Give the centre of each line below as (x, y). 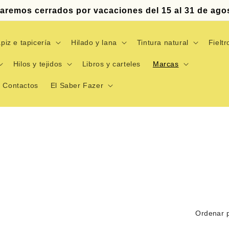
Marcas (166, 64)
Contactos (20, 85)
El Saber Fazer (77, 85)
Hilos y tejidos (38, 64)
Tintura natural (163, 42)
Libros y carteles (111, 64)
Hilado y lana (94, 42)
